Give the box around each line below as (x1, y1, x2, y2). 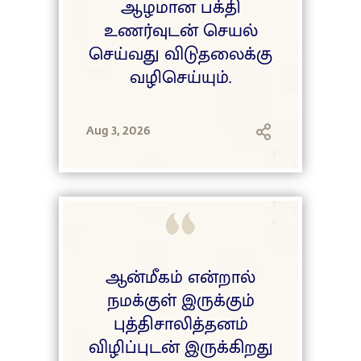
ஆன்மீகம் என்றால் (106, 263, 255, 293)
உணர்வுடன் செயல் (103, 15, 258, 46)
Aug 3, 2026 (86, 122, 151, 139)
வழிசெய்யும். (130, 62, 231, 93)
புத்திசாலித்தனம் (113, 309, 248, 340)
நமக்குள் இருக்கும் (106, 286, 255, 317)
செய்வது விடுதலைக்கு (89, 39, 272, 69)
